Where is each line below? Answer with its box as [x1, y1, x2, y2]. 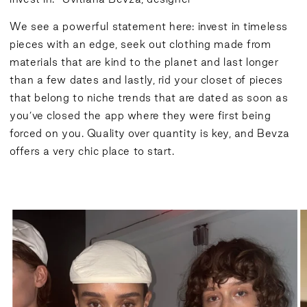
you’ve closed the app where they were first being [10, 110, 271, 122]
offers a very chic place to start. [10, 145, 175, 158]
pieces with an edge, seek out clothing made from [10, 38, 271, 51]
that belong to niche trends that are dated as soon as [10, 92, 288, 104]
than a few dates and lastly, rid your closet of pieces [10, 74, 284, 86]
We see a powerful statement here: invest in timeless [10, 21, 288, 33]
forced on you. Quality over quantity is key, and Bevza [10, 127, 291, 140]
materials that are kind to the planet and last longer [10, 56, 279, 69]
